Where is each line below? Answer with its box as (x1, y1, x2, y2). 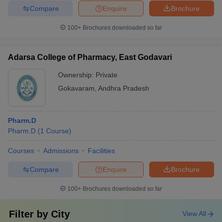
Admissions (43, 147, 79, 155)
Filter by (9, 209, 51, 220)
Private (96, 71, 117, 79)
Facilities (88, 147, 115, 155)
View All (182, 210, 206, 218)
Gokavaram (58, 84, 95, 92)
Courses (8, 147, 34, 155)
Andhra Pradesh (98, 84, 149, 92)
